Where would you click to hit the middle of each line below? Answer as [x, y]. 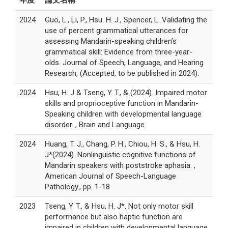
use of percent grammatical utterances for [117, 31]
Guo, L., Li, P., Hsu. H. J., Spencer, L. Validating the [126, 20]
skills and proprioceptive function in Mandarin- [122, 104]
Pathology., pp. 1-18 [77, 187]
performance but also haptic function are [114, 217]
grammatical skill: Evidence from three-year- [119, 52]
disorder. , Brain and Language [95, 125]
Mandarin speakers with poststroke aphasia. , [120, 166]
